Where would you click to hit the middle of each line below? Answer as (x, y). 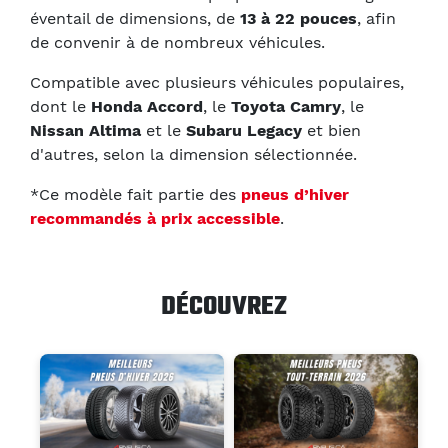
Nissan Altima (85, 130)
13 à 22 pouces (298, 18)
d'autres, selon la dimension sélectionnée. (193, 154)
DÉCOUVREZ (224, 306)
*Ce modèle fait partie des (135, 194)
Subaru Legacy (244, 130)
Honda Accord (147, 106)
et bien (331, 130)
